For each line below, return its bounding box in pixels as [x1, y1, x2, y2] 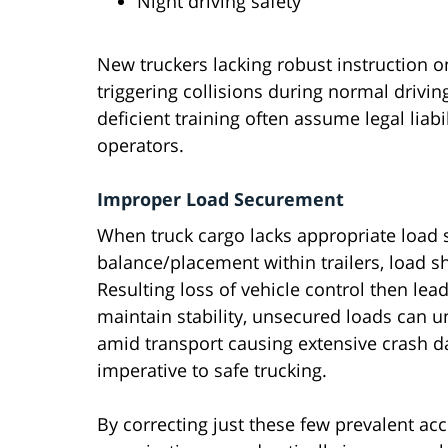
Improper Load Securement [97, 187, 344, 212]
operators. [97, 133, 184, 158]
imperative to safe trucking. [97, 358, 327, 383]
